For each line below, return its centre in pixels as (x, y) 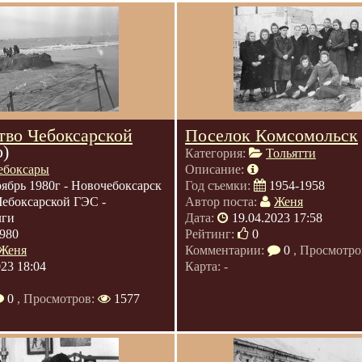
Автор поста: (223, 202)
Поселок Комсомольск (271, 135)
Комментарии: (226, 250)
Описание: (216, 169)
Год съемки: (219, 185)
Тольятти (291, 153)
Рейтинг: (211, 234)
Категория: (217, 153)
